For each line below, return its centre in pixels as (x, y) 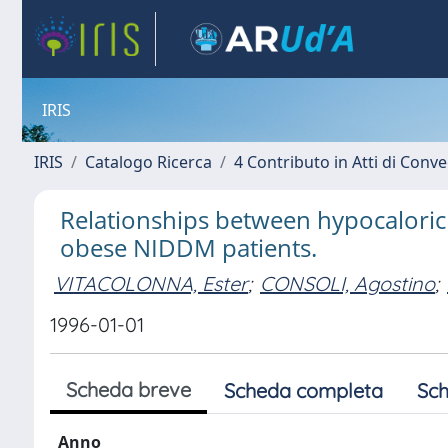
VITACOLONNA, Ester (151, 283)
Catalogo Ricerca (148, 162)
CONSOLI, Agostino (347, 283)
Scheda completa (303, 390)
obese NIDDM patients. (188, 247)
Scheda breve (128, 389)
